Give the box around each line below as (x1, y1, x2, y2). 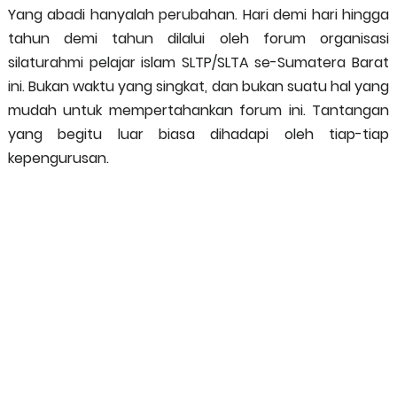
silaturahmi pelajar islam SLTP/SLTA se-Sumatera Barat (7, 52, 390, 73)
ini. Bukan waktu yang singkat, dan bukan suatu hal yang (7, 76, 390, 97)
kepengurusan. (7, 148, 109, 168)
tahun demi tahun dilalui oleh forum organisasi (7, 28, 390, 49)
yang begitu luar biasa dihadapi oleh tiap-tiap (7, 124, 390, 144)
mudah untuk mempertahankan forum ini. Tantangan (7, 100, 390, 121)
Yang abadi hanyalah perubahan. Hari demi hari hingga (7, 4, 390, 25)
